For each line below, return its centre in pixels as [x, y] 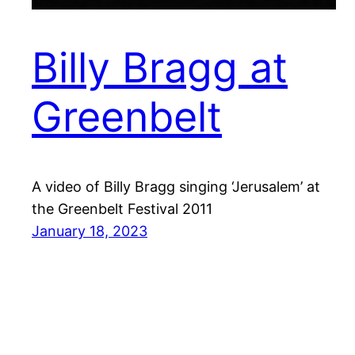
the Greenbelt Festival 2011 [122, 209]
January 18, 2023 [90, 231]
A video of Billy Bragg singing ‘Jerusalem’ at [176, 187]
